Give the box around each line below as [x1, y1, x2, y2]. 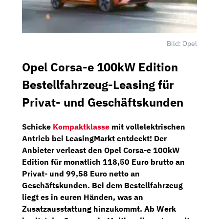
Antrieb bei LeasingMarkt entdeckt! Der [22, 133, 167, 143]
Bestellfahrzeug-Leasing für [22, 76, 174, 92]
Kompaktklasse [53, 121, 109, 131]
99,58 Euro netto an [66, 168, 140, 178]
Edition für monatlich [22, 156, 103, 167]
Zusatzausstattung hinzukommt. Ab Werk [22, 203, 176, 214]
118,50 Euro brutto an [103, 156, 185, 167]
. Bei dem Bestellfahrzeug [88, 180, 183, 190]
